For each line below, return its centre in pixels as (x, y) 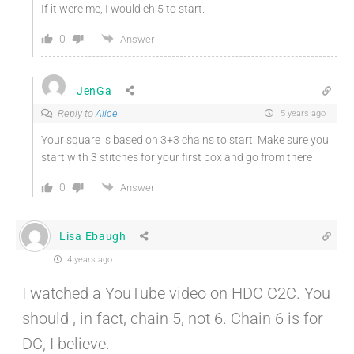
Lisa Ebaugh (93, 236)
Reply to (77, 114)
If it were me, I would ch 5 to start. (123, 9)
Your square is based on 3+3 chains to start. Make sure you (185, 140)
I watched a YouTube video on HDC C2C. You (176, 294)
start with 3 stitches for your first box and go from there (177, 158)
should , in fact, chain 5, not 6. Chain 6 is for (173, 319)
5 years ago (302, 114)
